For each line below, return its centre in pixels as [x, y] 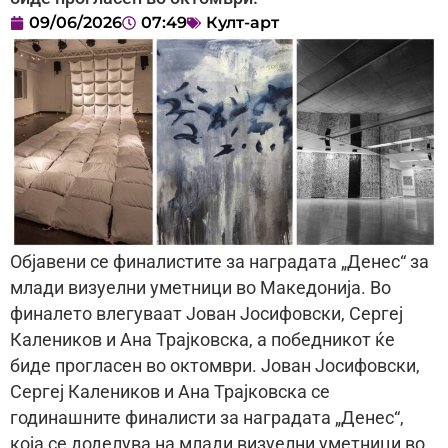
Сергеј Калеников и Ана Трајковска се [170, 392]
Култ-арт [242, 23]
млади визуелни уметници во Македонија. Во [200, 288]
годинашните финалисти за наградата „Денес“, [207, 418]
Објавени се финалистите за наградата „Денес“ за [219, 262]
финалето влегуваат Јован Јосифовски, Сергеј [206, 314]
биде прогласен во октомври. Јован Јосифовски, [215, 366]
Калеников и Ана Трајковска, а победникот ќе [202, 340]
